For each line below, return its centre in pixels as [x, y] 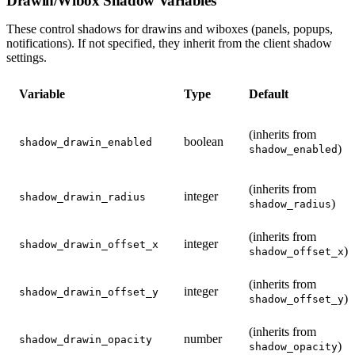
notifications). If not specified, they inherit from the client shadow [169, 43]
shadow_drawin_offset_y [89, 292]
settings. [27, 57]
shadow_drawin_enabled [86, 142]
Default [269, 94]
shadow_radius [290, 204]
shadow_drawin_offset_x [89, 244]
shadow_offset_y [296, 299]
